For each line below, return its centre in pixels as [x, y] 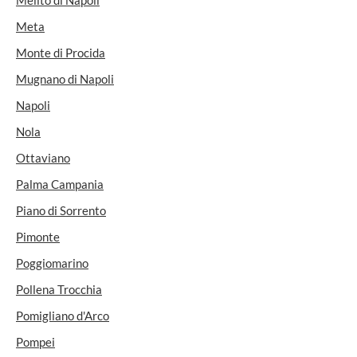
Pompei [35, 342]
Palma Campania [60, 184]
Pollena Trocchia [59, 289]
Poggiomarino [52, 263]
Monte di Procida [61, 53]
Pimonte [38, 237]
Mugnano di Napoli [65, 79]
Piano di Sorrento [61, 210]
